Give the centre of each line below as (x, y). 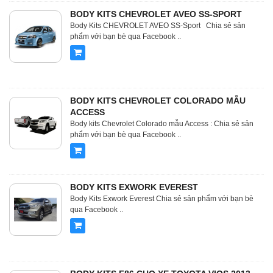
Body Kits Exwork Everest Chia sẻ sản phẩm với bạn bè (162, 199)
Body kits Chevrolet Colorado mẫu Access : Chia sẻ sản (162, 124)
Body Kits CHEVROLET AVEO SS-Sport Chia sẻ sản (158, 26)
